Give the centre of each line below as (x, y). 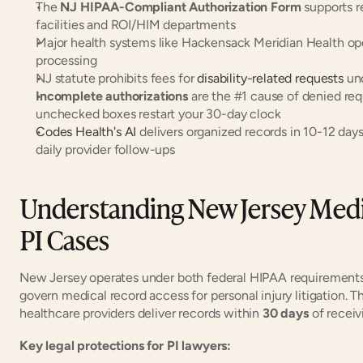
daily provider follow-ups (105, 149)
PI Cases (64, 238)
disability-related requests (270, 78)
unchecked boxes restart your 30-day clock (158, 113)
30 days (285, 313)
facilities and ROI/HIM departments (136, 24)
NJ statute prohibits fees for (117, 78)
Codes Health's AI (86, 131)
